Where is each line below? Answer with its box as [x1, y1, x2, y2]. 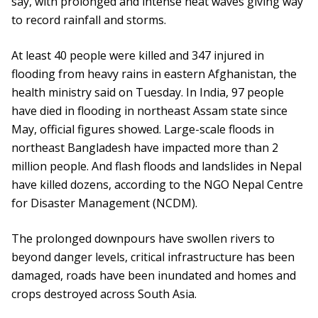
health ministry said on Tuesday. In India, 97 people [11, 84, 284, 101]
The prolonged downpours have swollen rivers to [11, 231, 275, 247]
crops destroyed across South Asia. [11, 286, 197, 302]
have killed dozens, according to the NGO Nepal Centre [11, 177, 303, 193]
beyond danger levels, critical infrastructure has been [11, 249, 295, 265]
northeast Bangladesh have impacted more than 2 [11, 140, 278, 156]
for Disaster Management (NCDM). [11, 195, 197, 212]
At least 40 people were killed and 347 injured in [11, 48, 264, 64]
